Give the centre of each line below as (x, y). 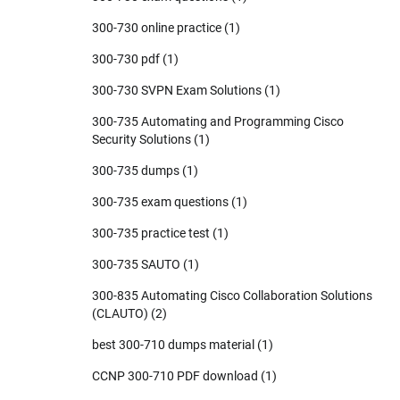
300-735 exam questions (160, 201)
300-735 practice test (151, 233)
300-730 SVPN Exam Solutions (177, 90)
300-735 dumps (136, 170)
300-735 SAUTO (136, 264)
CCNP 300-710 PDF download (175, 375)
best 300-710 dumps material (173, 344)
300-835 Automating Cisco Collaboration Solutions (232, 295)
